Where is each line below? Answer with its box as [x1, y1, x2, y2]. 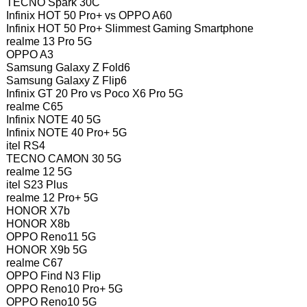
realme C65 [5, 100, 63, 112]
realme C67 [5, 256, 63, 269]
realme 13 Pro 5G [5, 35, 92, 47]
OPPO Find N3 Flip [5, 269, 101, 282]
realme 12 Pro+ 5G [5, 191, 98, 204]
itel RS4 [5, 139, 45, 151]
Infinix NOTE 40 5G [5, 113, 101, 125]
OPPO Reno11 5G [5, 230, 96, 243]
